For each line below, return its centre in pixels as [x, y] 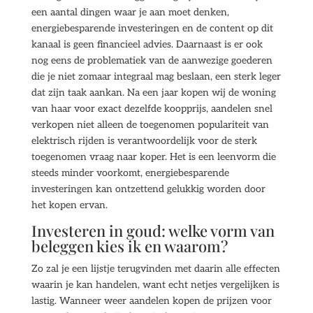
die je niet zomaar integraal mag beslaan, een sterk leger [156, 77]
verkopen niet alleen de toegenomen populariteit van [150, 125]
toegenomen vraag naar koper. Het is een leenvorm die [153, 157]
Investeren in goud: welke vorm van [153, 231]
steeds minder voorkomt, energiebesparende [130, 173]
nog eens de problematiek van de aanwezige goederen [152, 60]
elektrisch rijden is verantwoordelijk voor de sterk [144, 141]
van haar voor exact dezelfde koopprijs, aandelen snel [152, 109]
